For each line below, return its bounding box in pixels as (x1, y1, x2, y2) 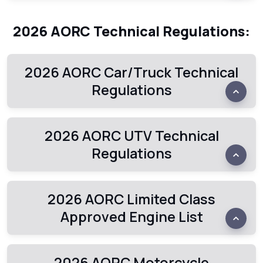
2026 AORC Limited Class (48, 190, 215, 208)
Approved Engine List (60, 207, 203, 226)
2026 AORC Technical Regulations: (13, 22, 250, 41)
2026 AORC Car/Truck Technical (25, 63, 238, 82)
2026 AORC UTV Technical (44, 126, 219, 145)
